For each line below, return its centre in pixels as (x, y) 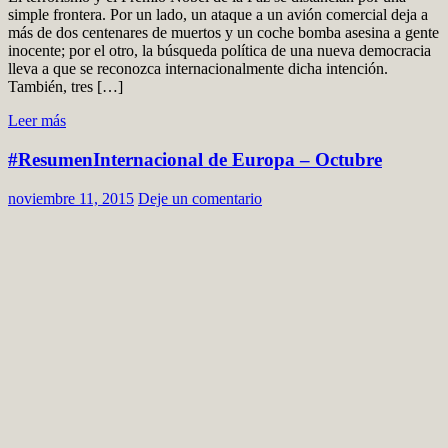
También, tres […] (65, 87)
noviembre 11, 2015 (71, 198)
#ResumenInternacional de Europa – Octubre (195, 159)
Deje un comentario (200, 198)
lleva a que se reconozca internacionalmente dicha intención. (198, 69)
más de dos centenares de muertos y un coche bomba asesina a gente (223, 33)
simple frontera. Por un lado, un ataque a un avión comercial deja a (218, 15)
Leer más (37, 121)
